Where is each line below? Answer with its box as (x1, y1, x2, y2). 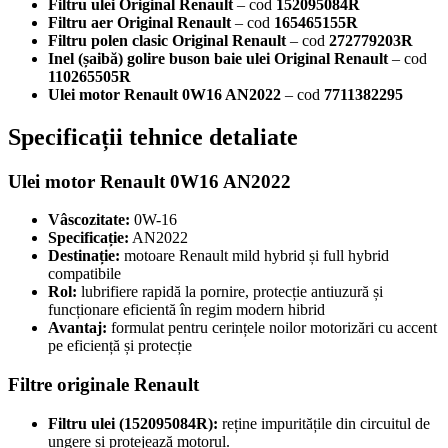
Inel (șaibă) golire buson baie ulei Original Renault (48, 49, 388, 67)
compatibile (48, 265, 121, 283)
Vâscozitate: (48, 211, 130, 229)
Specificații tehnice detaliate (8, 123, 298, 150)
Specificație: (48, 229, 129, 247)
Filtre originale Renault (8, 373, 199, 395)
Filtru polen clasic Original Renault (48, 31, 286, 49)
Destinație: (48, 247, 120, 265)
